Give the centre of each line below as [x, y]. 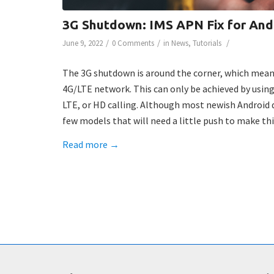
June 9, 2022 [83, 43]
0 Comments [133, 43]
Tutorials [207, 43]
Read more [85, 145]
